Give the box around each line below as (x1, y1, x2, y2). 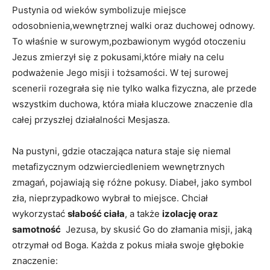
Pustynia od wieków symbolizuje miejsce (12, 4, 186, 16)
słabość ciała (67, 207, 125, 219)
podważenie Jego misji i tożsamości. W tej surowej (12, 66, 228, 78)
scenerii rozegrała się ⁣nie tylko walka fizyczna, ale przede (12, 82, 257, 94)
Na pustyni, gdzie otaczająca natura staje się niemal (12, 145, 231, 157)
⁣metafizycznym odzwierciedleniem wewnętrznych (12, 160, 225, 172)
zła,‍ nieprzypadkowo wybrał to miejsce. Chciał (12, 192, 208, 204)
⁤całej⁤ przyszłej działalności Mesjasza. (12, 113, 170, 125)
